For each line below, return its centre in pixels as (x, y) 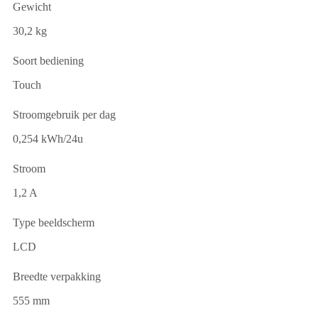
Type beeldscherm (54, 222)
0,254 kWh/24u (48, 138)
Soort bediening (48, 60)
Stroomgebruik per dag (64, 114)
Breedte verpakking (57, 276)
